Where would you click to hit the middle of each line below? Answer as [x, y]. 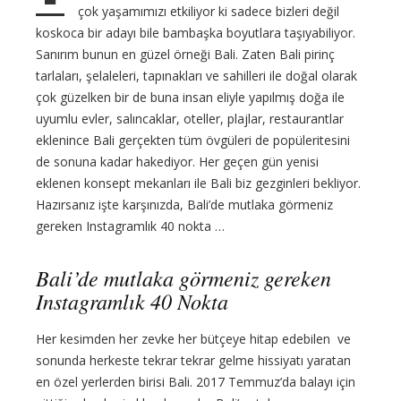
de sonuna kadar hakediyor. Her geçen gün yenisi [177, 162]
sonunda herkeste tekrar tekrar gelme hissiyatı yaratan [193, 361]
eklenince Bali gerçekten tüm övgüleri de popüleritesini [193, 141]
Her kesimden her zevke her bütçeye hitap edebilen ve [193, 339]
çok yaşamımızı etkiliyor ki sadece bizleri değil [209, 12]
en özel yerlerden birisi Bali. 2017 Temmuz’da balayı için [196, 382]
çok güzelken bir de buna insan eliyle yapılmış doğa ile [190, 98]
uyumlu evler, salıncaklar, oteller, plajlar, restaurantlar [190, 119]
